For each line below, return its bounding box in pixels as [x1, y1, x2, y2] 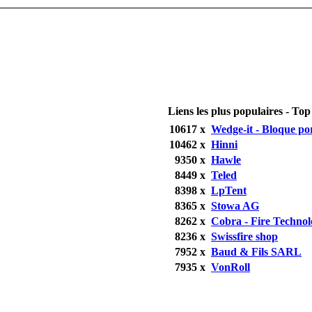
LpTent [211, 184, 247, 196]
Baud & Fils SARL [211, 245, 302, 258]
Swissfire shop [211, 230, 278, 242]
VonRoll [211, 260, 250, 273]
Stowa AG [211, 199, 259, 212]
